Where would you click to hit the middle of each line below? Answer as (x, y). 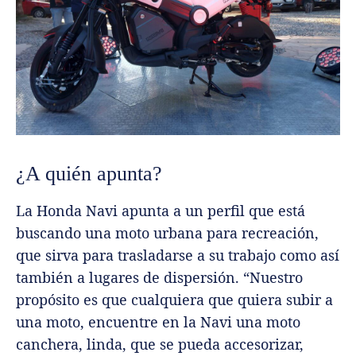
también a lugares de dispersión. (130, 278)
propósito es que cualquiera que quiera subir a (174, 300)
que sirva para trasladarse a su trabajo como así (178, 255)
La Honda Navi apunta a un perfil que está (161, 211)
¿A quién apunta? (89, 174)
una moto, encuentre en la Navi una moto (158, 322)
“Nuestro (273, 278)
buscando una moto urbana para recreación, (167, 233)
